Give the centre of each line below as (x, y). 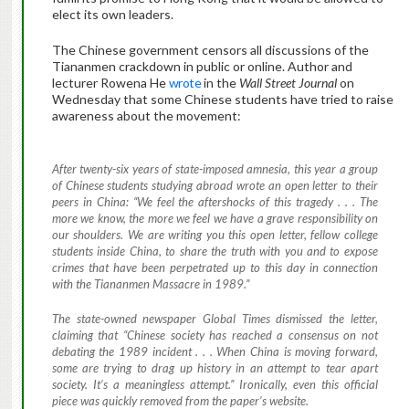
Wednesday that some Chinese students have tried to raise (222, 100)
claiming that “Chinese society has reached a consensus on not (215, 335)
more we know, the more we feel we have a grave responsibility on (215, 219)
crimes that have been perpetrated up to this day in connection (215, 268)
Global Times (236, 318)
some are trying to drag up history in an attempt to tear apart (215, 367)
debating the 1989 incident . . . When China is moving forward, (215, 351)
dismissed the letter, (324, 318)
